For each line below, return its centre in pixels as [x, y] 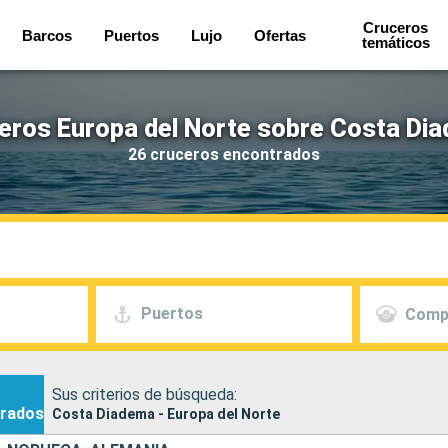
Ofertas [280, 35]
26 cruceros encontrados [224, 154]
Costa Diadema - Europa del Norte [166, 413]
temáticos [395, 42]
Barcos [47, 35]
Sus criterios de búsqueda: [144, 394]
